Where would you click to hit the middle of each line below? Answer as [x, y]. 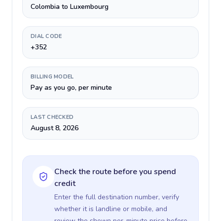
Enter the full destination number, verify [117, 197]
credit [65, 184]
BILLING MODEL [52, 77]
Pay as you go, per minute [71, 88]
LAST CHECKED [52, 117]
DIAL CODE [46, 36]
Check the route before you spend [115, 172]
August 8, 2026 [55, 128]
